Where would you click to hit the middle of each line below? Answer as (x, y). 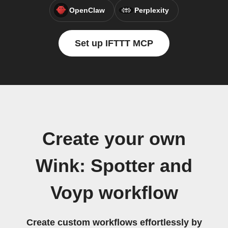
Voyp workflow (114, 193)
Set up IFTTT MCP (114, 43)
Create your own (114, 139)
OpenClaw (87, 10)
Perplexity (152, 10)
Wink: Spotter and (114, 166)
